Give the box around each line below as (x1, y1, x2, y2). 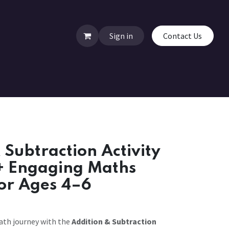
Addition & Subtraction (72, 216, 156, 227)
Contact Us (163, 31, 202, 41)
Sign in (109, 31, 133, 41)
